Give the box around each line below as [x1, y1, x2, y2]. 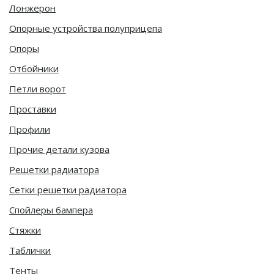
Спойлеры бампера [9, 203, 93, 216]
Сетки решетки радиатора [9, 183, 127, 196]
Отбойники [9, 62, 59, 75]
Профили [9, 122, 50, 135]
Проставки [9, 102, 56, 115]
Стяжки [9, 223, 41, 236]
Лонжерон [9, 1, 56, 14]
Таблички [9, 243, 51, 256]
